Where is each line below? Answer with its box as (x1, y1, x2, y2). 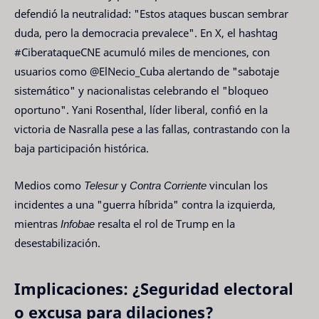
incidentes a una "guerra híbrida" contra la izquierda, (14, 197, 276, 212)
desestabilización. (14, 236, 100, 251)
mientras (14, 216, 61, 231)
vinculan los (206, 178, 268, 193)
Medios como (14, 178, 84, 193)
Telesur (84, 178, 118, 193)
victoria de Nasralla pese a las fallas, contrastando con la (14, 121, 290, 136)
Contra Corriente (130, 178, 206, 193)
